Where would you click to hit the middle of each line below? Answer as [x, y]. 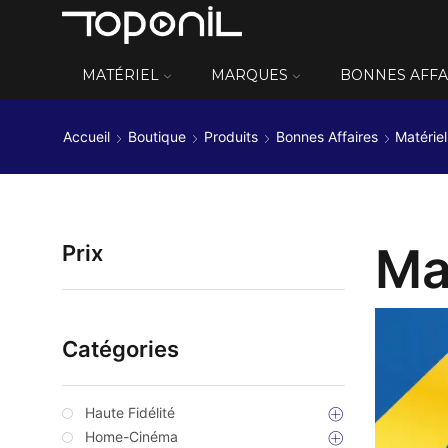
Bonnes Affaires [327, 137]
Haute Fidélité [130, 413]
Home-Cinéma [131, 437]
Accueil [86, 137]
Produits [231, 137]
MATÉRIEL [120, 75]
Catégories [120, 349]
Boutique [157, 137]
